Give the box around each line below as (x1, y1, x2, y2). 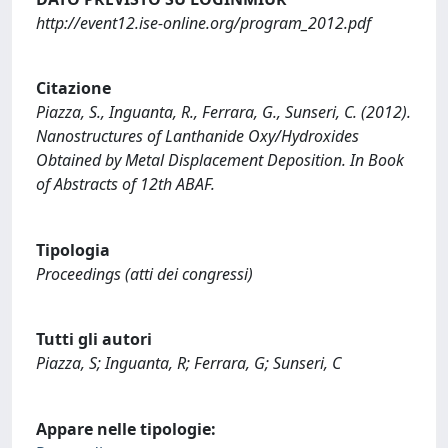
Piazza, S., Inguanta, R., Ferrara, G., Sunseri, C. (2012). (36, 101, 411, 124)
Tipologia (36, 238, 110, 261)
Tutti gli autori (36, 328, 152, 351)
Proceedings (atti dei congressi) (36, 262, 253, 285)
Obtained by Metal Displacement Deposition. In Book (36, 149, 404, 172)
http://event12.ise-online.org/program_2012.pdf (36, 11, 371, 34)
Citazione (36, 77, 111, 100)
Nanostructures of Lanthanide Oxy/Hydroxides (36, 125, 359, 148)
